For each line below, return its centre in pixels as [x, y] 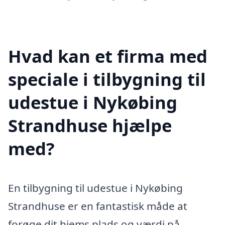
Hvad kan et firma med [108, 56]
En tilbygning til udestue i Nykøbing [95, 188]
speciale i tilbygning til [107, 79]
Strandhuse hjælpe [90, 125]
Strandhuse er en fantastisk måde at [98, 206]
